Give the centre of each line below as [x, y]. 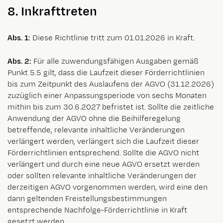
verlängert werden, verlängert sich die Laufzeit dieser [103, 142]
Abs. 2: [20, 62]
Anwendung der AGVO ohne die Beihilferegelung [94, 119]
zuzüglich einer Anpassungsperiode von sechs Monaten [107, 96]
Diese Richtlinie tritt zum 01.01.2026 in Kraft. [113, 38]
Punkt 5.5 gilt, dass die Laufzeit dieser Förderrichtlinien [106, 73]
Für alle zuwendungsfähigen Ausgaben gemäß [116, 62]
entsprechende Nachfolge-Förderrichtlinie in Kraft [97, 211]
